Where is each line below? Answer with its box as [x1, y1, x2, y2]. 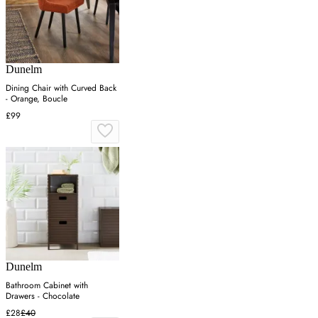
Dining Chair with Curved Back [6, 81, 116, 94]
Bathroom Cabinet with [6, 278, 88, 292]
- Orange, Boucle [6, 92, 67, 105]
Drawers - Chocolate [6, 289, 79, 302]
